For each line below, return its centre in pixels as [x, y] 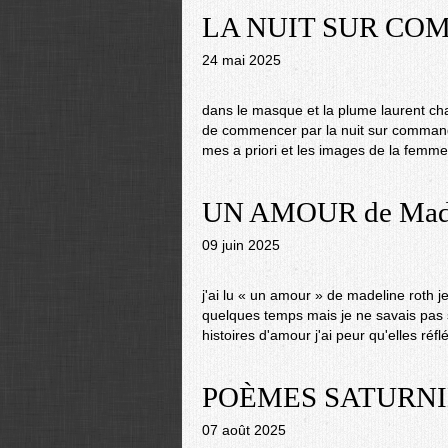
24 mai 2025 [241, 60]
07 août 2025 [244, 430]
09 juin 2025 [241, 245]
